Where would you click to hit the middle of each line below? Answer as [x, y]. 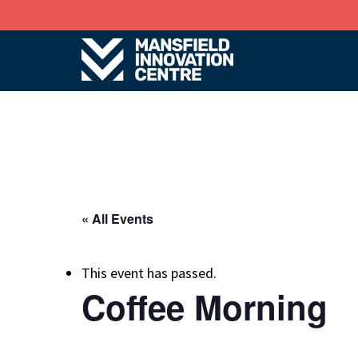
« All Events [117, 219]
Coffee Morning [205, 307]
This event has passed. [149, 273]
